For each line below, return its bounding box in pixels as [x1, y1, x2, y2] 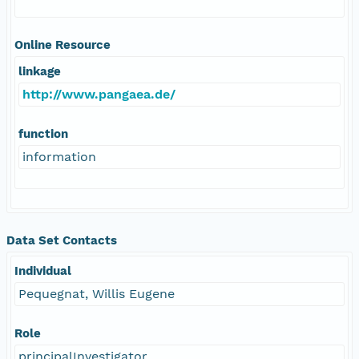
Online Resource [14, 37, 111, 52]
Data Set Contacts [6, 232, 117, 248]
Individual [14, 263, 71, 278]
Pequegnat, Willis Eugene [18, 285, 175, 301]
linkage [18, 63, 61, 79]
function [18, 126, 68, 141]
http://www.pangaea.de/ [22, 86, 175, 102]
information [22, 148, 96, 164]
